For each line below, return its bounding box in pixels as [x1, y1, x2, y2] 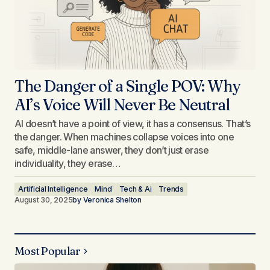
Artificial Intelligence [18, 184, 88, 193]
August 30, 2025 [14, 195, 73, 204]
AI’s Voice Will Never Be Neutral [14, 95, 230, 115]
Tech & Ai [119, 184, 152, 193]
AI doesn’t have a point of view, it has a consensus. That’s [14, 118, 251, 130]
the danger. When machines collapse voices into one [14, 131, 234, 143]
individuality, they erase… [14, 157, 121, 169]
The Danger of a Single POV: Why [14, 77, 240, 96]
